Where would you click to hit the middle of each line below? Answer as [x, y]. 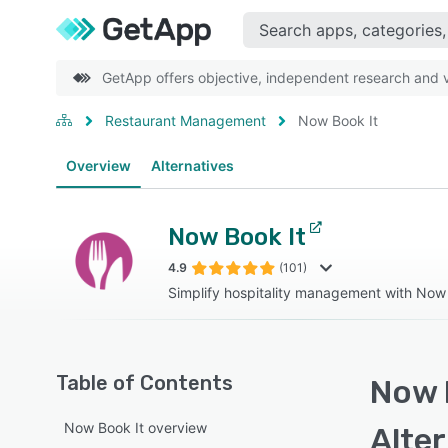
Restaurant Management [185, 120]
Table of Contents [144, 383]
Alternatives [192, 165]
